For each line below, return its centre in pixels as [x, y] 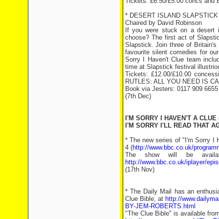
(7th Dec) [138, 96]
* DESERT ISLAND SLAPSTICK [171, 15]
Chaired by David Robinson [163, 23]
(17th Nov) [140, 169]
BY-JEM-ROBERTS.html [160, 206]
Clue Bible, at [145, 199]
